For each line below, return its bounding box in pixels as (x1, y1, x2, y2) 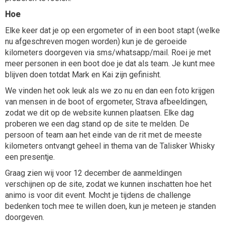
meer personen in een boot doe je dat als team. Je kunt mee (5, 59, 215, 68)
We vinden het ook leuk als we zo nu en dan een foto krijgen (5, 86, 214, 95)
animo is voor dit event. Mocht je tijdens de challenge (5, 190, 191, 200)
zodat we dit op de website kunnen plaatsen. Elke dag (5, 108, 194, 118)
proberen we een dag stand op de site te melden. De (5, 119, 189, 129)
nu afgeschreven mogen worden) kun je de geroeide (5, 37, 187, 46)
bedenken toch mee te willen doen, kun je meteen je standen (5, 201, 216, 211)
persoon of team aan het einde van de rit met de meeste (5, 130, 202, 140)
